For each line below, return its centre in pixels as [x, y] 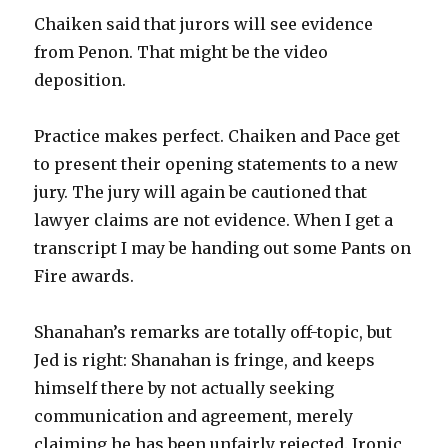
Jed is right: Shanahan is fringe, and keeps [205, 360]
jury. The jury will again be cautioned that [201, 192]
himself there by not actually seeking [184, 388]
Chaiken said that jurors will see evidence [204, 24]
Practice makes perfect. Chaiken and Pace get [217, 136]
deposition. [80, 80]
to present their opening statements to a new [216, 164]
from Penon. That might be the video [181, 52]
